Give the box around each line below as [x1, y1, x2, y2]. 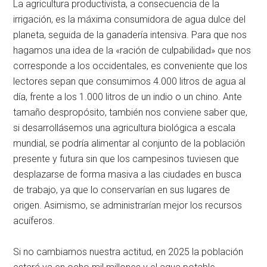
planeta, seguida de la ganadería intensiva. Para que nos [13, 29, 247, 41]
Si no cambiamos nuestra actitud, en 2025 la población [13, 246, 244, 257]
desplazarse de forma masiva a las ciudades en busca [13, 168, 242, 180]
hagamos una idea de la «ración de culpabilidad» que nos [13, 44, 252, 56]
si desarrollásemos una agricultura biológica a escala [13, 122, 236, 133]
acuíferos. [13, 215, 55, 226]
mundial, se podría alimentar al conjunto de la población [13, 137, 246, 149]
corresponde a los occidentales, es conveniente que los [13, 60, 248, 72]
